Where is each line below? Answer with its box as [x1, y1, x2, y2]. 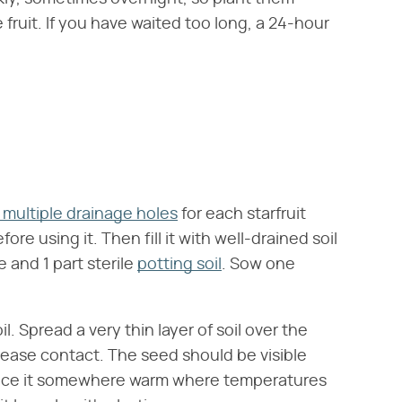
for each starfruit [178, 206, 306, 223]
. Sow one [222, 257, 295, 274]
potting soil [137, 257, 222, 274]
